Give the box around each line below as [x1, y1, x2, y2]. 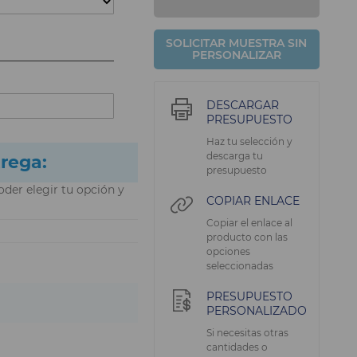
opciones [206, 245, 250, 257]
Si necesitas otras [206, 327, 288, 339]
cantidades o [206, 341, 268, 353]
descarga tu [206, 150, 263, 162]
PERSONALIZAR [191, 48, 281, 62]
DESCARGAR [206, 98, 279, 112]
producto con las [206, 231, 288, 243]
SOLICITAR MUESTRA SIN [166, 36, 308, 50]
